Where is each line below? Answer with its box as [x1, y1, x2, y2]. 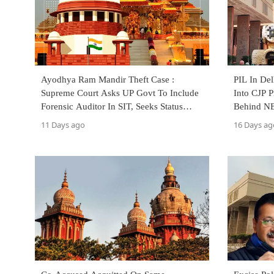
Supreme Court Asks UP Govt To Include [41, 88, 199, 98]
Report [41, 115, 67, 125]
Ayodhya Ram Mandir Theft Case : [41, 75, 174, 85]
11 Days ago [41, 119, 85, 131]
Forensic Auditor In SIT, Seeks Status [41, 102, 183, 112]
